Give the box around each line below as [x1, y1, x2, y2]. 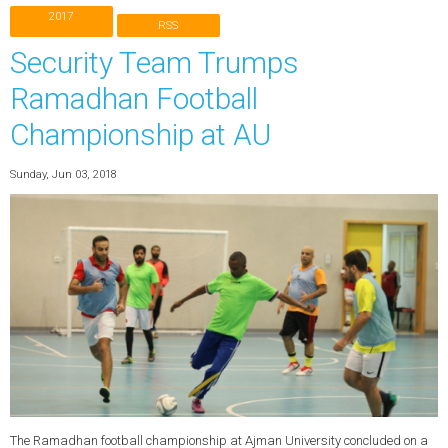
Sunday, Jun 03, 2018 [9, 166, 117, 181]
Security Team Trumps [9, 45, 299, 81]
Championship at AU [9, 117, 271, 153]
